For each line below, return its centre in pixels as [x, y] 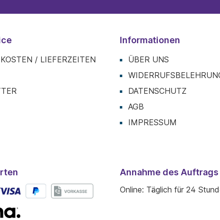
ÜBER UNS [149, 59]
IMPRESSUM [152, 122]
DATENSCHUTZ [157, 91]
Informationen [150, 40]
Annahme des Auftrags [169, 172]
